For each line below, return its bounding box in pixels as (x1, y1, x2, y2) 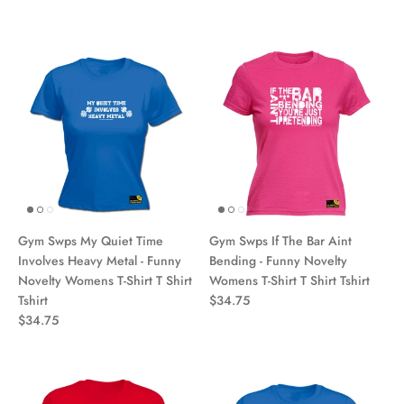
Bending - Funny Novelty (209, 251, 347, 270)
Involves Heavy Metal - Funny (18, 251, 181, 270)
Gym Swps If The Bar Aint (209, 231, 352, 250)
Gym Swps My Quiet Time (18, 231, 163, 250)
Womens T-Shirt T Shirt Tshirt (209, 271, 370, 289)
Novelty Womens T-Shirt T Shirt (18, 271, 192, 289)
